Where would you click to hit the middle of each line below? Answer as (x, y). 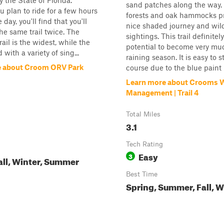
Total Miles (143, 114)
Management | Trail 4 (162, 92)
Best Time (142, 174)
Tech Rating (144, 144)
